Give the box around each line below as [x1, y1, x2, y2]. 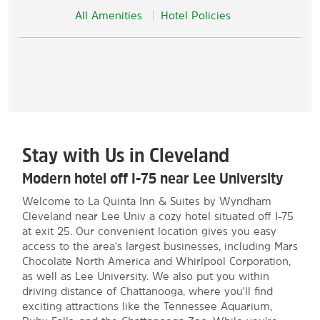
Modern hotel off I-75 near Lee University [21, 170, 283, 186]
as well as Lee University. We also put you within [21, 271, 269, 281]
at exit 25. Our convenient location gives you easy [21, 226, 276, 236]
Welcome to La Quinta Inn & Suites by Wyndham [21, 196, 271, 206]
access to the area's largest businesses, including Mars [21, 241, 298, 251]
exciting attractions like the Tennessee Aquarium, [21, 301, 272, 311]
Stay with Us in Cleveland [21, 145, 229, 165]
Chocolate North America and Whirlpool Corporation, [21, 256, 291, 266]
